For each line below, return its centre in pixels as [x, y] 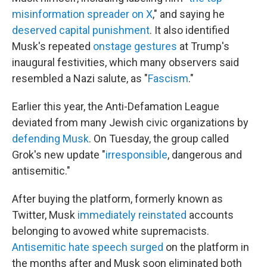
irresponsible [136, 155]
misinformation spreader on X [82, 14]
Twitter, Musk [45, 215]
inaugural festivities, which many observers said [125, 62]
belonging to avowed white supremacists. [111, 231]
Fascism [168, 78]
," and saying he [189, 14]
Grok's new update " [59, 155]
